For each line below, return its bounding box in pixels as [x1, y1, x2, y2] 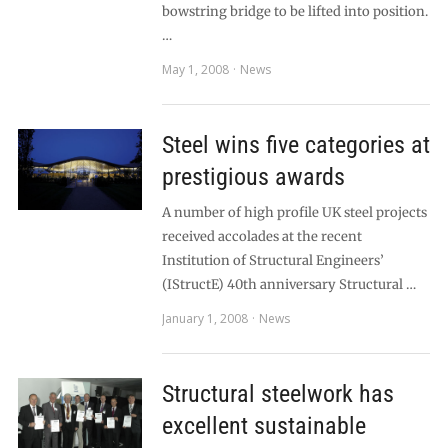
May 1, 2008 [161, 61, 229, 78]
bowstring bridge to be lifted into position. [161, 3, 428, 20]
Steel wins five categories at [161, 131, 430, 159]
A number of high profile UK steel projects [161, 204, 427, 221]
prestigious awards [161, 163, 345, 191]
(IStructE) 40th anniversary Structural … [161, 276, 416, 293]
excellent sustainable [161, 412, 366, 440]
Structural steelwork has [161, 380, 394, 408]
